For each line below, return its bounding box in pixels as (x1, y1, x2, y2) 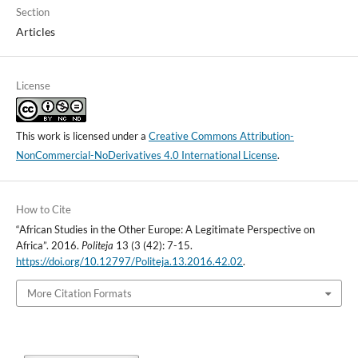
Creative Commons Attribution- (148, 129, 294, 142)
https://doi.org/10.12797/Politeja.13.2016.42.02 (15, 254, 243, 268)
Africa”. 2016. (15, 238, 82, 252)
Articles (15, 25, 55, 39)
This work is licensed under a (15, 129, 149, 142)
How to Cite (15, 202, 71, 216)
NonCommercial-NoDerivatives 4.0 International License (15, 148, 277, 161)
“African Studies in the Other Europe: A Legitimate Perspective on (15, 222, 315, 236)
